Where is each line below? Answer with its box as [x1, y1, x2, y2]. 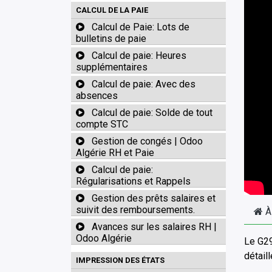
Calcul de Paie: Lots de [92, 21, 189, 33]
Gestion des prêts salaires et [92, 192, 216, 204]
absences [76, 90, 118, 101]
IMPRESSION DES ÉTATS [76, 256, 165, 265]
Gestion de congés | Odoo [92, 135, 203, 147]
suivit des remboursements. [76, 204, 195, 216]
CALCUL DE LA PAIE [76, 5, 148, 15]
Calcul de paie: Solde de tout [92, 107, 212, 118]
